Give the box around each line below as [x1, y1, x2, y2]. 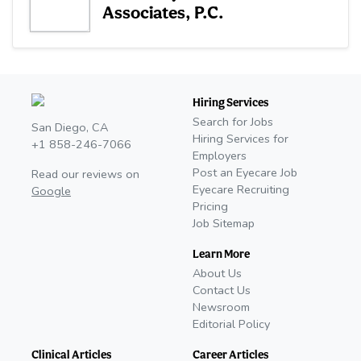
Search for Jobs [193, 114, 273, 131]
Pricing [193, 198, 228, 215]
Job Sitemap [193, 215, 255, 232]
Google [31, 183, 71, 200]
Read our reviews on [31, 166, 139, 183]
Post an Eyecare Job [193, 164, 297, 181]
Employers [193, 147, 247, 164]
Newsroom [193, 299, 250, 316]
